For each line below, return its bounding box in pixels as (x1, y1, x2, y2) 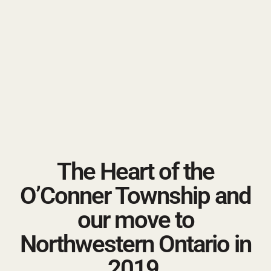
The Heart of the (57, 157, 214, 186)
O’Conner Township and (20, 181, 251, 210)
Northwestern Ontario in (20, 230, 251, 258)
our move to (77, 206, 194, 234)
